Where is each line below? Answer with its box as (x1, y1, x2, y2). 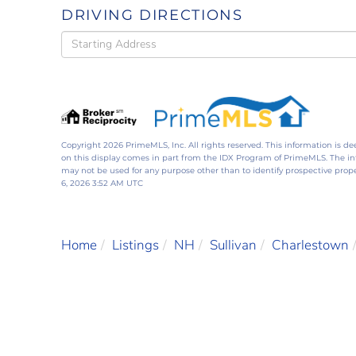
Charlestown (272, 235, 349, 254)
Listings (112, 235, 159, 254)
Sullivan (210, 235, 257, 254)
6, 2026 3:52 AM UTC (61, 177, 143, 188)
